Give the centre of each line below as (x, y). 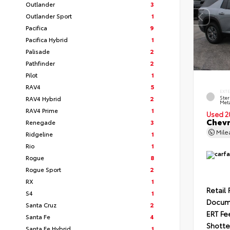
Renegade (41, 122)
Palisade (38, 51)
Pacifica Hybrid (47, 39)
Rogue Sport (43, 169)
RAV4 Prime (42, 110)
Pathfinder (40, 63)
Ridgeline (39, 134)
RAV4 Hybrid (43, 98)
